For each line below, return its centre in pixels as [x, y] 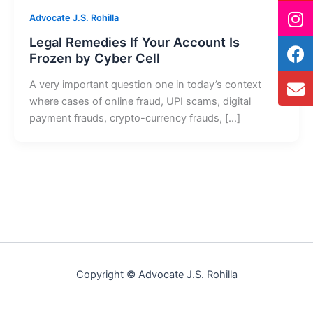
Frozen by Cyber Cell [94, 58]
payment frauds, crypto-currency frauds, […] [134, 118]
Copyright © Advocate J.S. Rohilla [156, 275]
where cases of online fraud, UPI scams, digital [140, 101]
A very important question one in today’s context [145, 84]
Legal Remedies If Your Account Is [134, 42]
